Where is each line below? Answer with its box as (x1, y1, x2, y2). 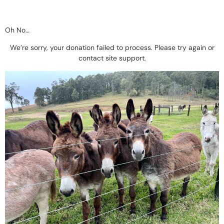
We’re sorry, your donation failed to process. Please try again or (9, 43, 214, 52)
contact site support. (78, 53, 146, 63)
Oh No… (5, 25, 29, 34)
